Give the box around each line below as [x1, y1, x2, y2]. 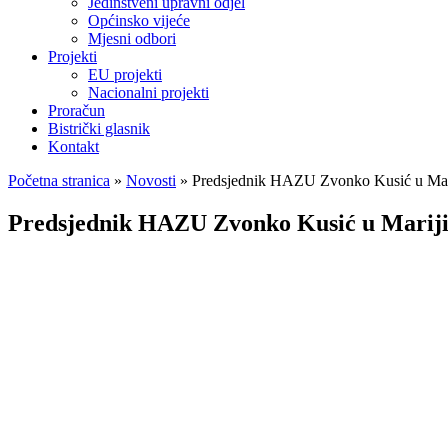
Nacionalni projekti [88, 84, 209, 101]
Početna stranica [8, 172, 110, 189]
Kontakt [48, 138, 99, 155]
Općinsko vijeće [88, 12, 190, 29]
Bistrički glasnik [48, 120, 150, 137]
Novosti [126, 172, 176, 189]
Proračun [48, 102, 105, 119]
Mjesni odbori [88, 30, 176, 47]
